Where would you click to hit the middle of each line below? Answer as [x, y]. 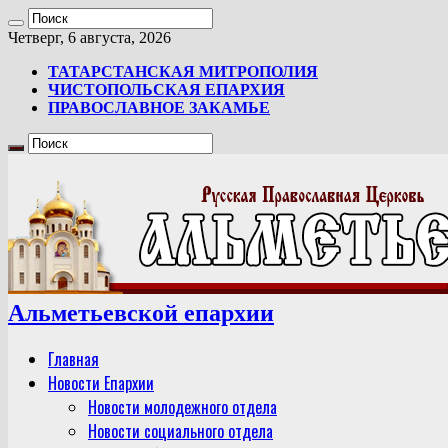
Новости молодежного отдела [182, 406]
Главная [73, 358]
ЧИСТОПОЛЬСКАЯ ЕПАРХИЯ [166, 89]
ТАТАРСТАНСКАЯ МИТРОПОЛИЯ [183, 71]
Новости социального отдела [180, 430]
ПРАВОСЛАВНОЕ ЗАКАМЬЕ [159, 107]
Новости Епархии [101, 382]
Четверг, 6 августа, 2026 [89, 37]
